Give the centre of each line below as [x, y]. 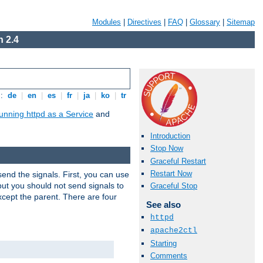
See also [163, 204]
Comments [169, 255]
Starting [163, 243]
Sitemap [241, 22]
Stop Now [167, 149]
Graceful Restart [178, 161]
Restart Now [171, 173]
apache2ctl [174, 231]
